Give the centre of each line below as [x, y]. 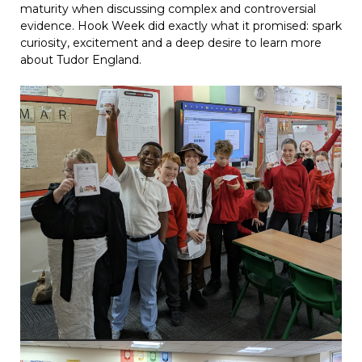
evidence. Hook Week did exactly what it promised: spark [181, 26]
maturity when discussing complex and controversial [168, 9]
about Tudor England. [81, 60]
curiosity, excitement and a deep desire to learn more [171, 43]
